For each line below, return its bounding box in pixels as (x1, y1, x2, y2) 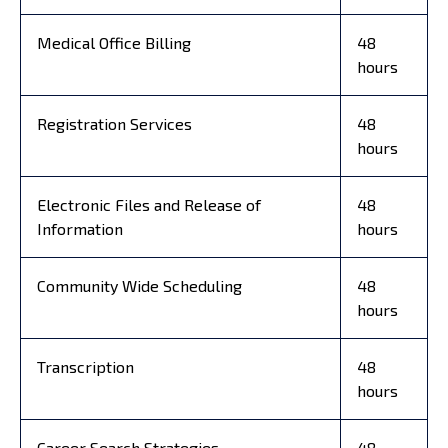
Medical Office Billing (37, 32, 191, 52)
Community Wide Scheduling (37, 275, 242, 295)
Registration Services (37, 113, 192, 133)
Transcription (37, 356, 134, 376)
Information (37, 218, 123, 238)
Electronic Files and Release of (37, 194, 261, 214)
